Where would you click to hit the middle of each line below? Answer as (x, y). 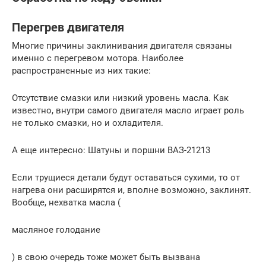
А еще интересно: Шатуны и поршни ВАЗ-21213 (111, 150)
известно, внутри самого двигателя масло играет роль (128, 110)
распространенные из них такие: (81, 71)
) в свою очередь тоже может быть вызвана (106, 257)
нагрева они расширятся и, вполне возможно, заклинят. (132, 190)
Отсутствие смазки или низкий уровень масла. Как (120, 98)
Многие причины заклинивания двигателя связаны (122, 46)
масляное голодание (56, 230)
